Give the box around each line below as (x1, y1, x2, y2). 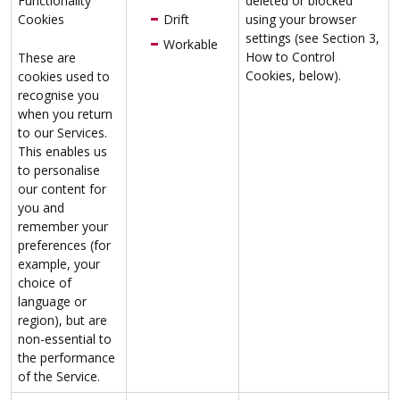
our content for (18, 180, 106, 198)
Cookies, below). (246, 66, 341, 84)
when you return (18, 105, 112, 123)
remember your (18, 218, 108, 236)
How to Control (246, 47, 335, 65)
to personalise (18, 162, 100, 179)
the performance (18, 349, 115, 367)
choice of (18, 274, 71, 292)
